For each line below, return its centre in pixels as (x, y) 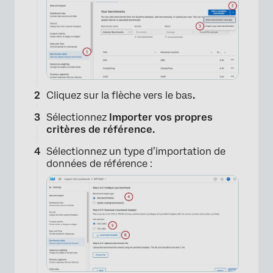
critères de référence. (101, 130)
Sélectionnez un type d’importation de (136, 152)
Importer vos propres (161, 118)
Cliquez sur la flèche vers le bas (119, 96)
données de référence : (99, 164)
